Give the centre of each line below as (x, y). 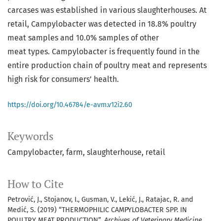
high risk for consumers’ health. (63, 79)
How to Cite (36, 184)
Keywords (31, 136)
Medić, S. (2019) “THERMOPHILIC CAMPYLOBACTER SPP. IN (97, 210)
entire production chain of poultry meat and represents (107, 66)
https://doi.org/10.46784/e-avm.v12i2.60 (70, 105)
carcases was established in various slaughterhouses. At (107, 10)
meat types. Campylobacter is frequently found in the (104, 52)
